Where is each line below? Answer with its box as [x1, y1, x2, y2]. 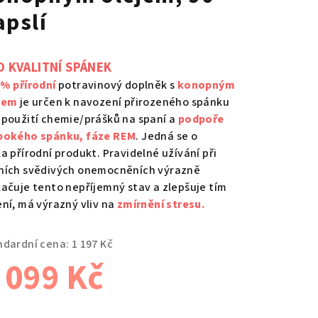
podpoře [177, 111, 224, 127]
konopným [177, 77, 236, 93]
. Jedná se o [136, 128, 198, 144]
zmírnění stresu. [116, 197, 205, 212]
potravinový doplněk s [55, 77, 177, 93]
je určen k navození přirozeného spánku [17, 94, 230, 110]
